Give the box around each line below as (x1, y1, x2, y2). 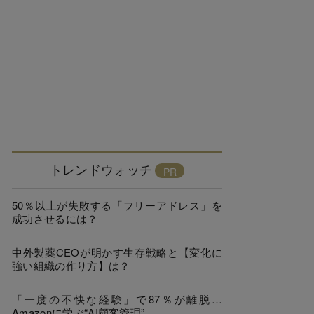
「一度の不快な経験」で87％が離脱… (12, 292, 222, 306)
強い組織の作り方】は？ (12, 258, 130, 273)
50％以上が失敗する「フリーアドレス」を (12, 198, 222, 212)
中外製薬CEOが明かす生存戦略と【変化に (12, 245, 222, 259)
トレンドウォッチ (49, 160, 153, 178)
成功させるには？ (12, 211, 98, 226)
